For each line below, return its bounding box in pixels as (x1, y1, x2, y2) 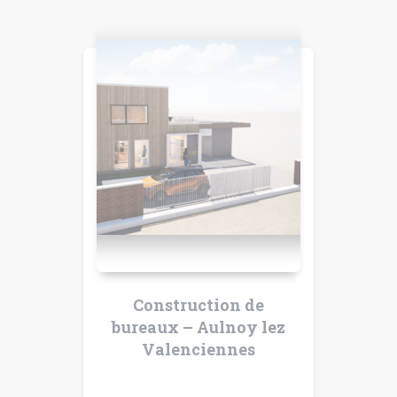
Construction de (133, 294, 264, 316)
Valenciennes (142, 339, 255, 361)
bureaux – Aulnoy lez (112, 316, 285, 339)
